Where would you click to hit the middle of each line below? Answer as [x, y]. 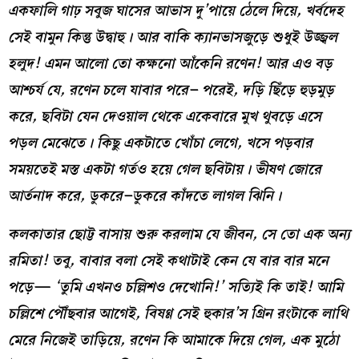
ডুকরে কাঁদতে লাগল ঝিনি [203, 196]
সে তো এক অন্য [306, 234]
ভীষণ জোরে [288, 170]
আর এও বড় [299, 64]
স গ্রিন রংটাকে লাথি [293, 313]
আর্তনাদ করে [44, 196]
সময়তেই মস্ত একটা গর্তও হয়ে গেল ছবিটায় [125, 170]
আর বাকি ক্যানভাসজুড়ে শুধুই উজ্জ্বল [237, 38]
